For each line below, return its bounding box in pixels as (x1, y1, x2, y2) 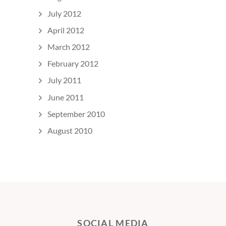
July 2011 (47, 75, 81, 85)
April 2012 (47, 25, 84, 35)
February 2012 (47, 59, 98, 69)
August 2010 (47, 126, 92, 136)
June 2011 (47, 92, 84, 102)
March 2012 (47, 42, 90, 52)
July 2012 (47, 8, 81, 18)
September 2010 (47, 108, 105, 119)
